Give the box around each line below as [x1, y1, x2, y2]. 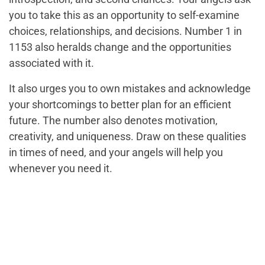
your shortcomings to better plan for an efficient [9, 98, 231, 111]
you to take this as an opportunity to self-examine [9, 8, 240, 21]
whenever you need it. [9, 161, 112, 174]
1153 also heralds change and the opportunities [9, 40, 231, 53]
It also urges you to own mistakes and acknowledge [9, 82, 251, 95]
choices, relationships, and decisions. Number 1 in [9, 24, 242, 37]
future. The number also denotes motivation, [9, 114, 218, 127]
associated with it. [9, 56, 94, 69]
